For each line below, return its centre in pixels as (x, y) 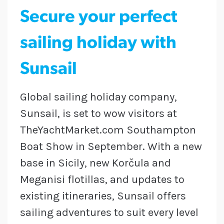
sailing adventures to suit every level (109, 213)
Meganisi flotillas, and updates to (102, 180)
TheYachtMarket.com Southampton (108, 130)
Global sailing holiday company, (98, 97)
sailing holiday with (98, 44)
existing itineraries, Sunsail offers (103, 196)
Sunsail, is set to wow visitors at (98, 114)
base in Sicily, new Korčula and (95, 163)
